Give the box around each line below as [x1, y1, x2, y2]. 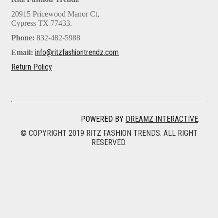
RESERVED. [91, 138, 127, 147]
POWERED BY [81, 114, 126, 124]
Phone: [11, 34, 35, 42]
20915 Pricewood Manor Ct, [11, 10, 99, 18]
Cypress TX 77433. [11, 19, 72, 28]
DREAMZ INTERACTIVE [126, 114, 198, 124]
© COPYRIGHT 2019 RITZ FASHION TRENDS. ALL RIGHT [20, 128, 198, 138]
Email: [11, 48, 33, 57]
